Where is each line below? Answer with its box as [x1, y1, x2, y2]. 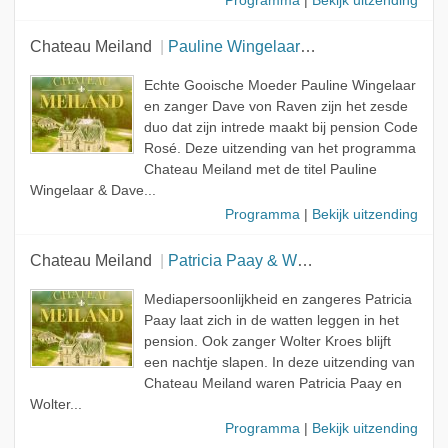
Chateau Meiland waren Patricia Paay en [143, 375, 402, 391]
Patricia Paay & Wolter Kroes [167, 250, 297, 269]
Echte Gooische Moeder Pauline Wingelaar [143, 77, 416, 93]
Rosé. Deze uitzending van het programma [143, 140, 416, 156]
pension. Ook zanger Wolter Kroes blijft [143, 333, 391, 349]
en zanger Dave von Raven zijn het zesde [143, 98, 408, 114]
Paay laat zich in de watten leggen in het [143, 312, 399, 328]
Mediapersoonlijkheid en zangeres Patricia [143, 291, 412, 307]
